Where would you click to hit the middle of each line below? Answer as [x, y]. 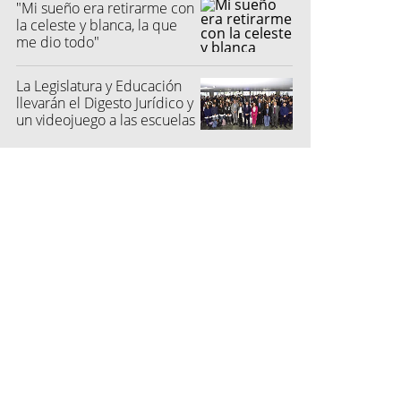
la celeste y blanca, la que [97, 25]
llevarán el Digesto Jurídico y [105, 102]
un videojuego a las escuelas [106, 119]
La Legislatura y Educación [99, 85]
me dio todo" [58, 42]
